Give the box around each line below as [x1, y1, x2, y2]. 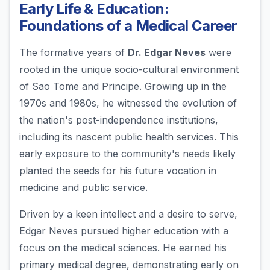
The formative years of [19, 46, 128, 59]
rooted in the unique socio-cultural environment [19, 63, 239, 76]
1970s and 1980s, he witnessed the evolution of [19, 97, 237, 110]
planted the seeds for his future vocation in [19, 165, 216, 177]
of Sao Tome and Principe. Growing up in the [19, 80, 227, 93]
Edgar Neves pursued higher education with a [19, 225, 228, 237]
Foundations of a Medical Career [19, 17, 237, 35]
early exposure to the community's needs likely [19, 148, 236, 160]
